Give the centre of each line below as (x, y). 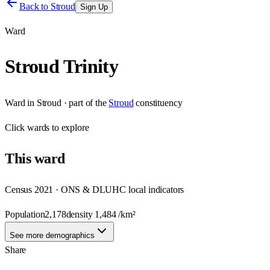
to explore (69, 127)
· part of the (84, 102)
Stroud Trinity (62, 67)
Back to (35, 6)
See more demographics (52, 235)
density (80, 214)
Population (25, 214)
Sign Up (94, 7)
